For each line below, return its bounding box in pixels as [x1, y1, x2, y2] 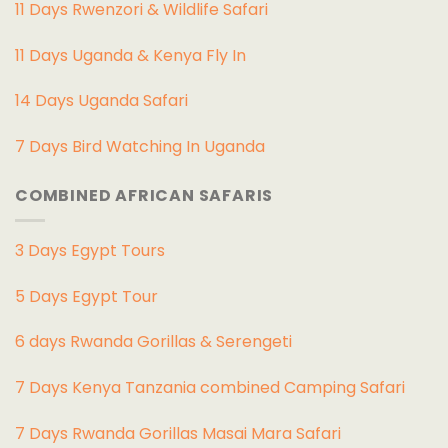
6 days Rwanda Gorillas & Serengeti [15, 330, 292, 354]
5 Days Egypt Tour [15, 284, 158, 308]
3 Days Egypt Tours [15, 238, 165, 262]
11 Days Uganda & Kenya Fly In [15, 43, 246, 67]
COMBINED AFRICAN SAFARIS [15, 184, 274, 208]
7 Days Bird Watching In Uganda [15, 135, 265, 159]
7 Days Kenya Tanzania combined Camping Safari [15, 376, 405, 400]
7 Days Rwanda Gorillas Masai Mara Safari [15, 421, 341, 445]
